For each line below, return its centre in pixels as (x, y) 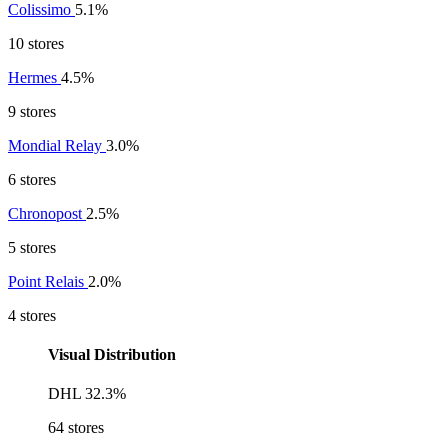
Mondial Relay (57, 145)
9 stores (32, 111)
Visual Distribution (112, 355)
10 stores (36, 43)
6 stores (32, 179)
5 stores (32, 247)
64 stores (76, 428)
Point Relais (48, 281)
